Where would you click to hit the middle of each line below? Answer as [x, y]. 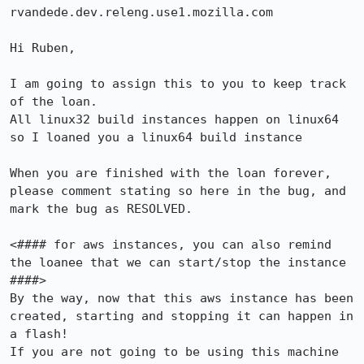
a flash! [39, 334]
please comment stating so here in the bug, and [178, 191]
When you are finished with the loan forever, [171, 173]
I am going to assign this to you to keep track [178, 84]
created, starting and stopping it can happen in [182, 316]
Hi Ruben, [46, 48]
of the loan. [54, 102]
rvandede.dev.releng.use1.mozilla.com [141, 12]
